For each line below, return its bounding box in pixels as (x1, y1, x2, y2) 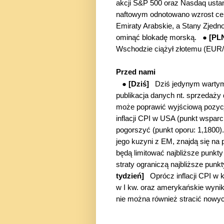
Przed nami (116, 67, 155, 76)
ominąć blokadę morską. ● (116, 33, 209, 41)
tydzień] (116, 171, 144, 180)
